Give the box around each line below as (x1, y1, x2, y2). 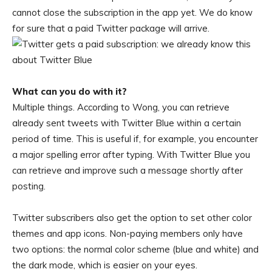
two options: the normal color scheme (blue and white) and (12, 243, 259, 256)
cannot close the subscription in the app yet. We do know (12, 7, 253, 19)
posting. (12, 180, 46, 192)
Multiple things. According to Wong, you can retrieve (12, 101, 229, 114)
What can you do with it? (12, 86, 127, 98)
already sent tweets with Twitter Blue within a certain (12, 117, 241, 129)
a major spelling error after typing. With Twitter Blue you (12, 149, 250, 161)
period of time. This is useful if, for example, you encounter (12, 133, 258, 145)
